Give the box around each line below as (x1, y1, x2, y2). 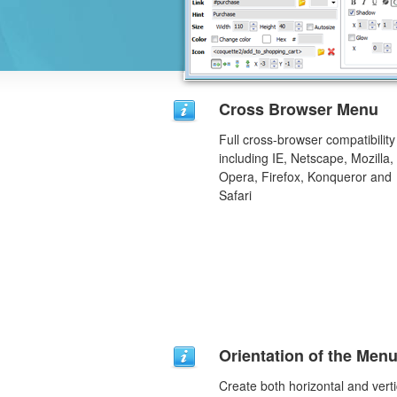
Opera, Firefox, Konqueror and (219, 167, 392, 185)
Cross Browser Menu (219, 97, 378, 121)
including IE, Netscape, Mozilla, (219, 149, 393, 167)
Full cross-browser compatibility (219, 130, 395, 148)
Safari (219, 186, 252, 204)
